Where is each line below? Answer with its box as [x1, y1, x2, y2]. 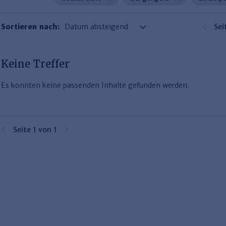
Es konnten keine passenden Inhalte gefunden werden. [1, 81, 189, 90]
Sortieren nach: [1, 22, 60, 31]
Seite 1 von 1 [13, 125, 57, 134]
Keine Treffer [1, 58, 70, 70]
